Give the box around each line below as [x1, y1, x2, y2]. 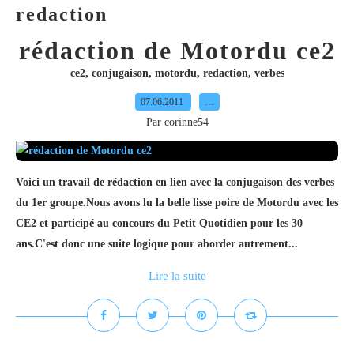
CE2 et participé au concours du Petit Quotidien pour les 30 [16, 217, 303, 229]
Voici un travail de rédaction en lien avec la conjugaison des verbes [16, 176, 334, 188]
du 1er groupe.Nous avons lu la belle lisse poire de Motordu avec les [16, 197, 338, 209]
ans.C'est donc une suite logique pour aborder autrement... [16, 238, 298, 250]
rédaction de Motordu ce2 [18, 36, 336, 65]
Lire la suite [148, 269, 206, 282]
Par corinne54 [145, 116, 209, 128]
